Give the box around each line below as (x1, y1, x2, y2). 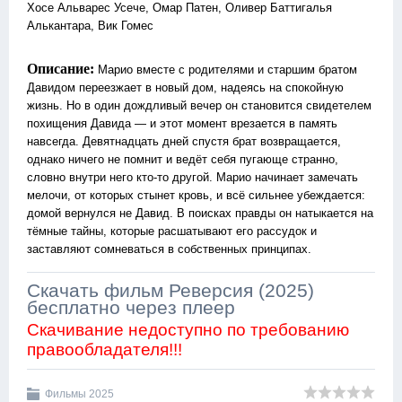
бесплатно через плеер (27, 297, 235, 318)
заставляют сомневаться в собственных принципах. (27, 242, 311, 256)
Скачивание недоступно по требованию (27, 320, 349, 339)
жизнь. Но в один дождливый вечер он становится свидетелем (27, 99, 371, 112)
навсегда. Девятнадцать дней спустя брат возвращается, (27, 135, 341, 148)
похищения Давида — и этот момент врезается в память (27, 117, 337, 130)
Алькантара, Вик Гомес (27, 19, 153, 32)
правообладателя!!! (27, 340, 182, 359)
